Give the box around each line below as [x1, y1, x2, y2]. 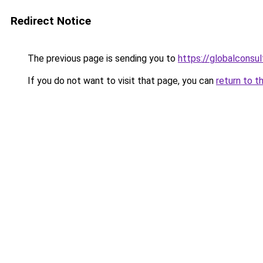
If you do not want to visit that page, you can [25, 75, 216, 86]
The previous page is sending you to [25, 53, 178, 64]
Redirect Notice [11, 14, 91, 28]
